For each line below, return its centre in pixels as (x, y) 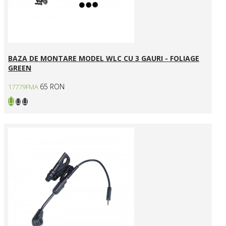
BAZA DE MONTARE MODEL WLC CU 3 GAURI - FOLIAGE (104, 59)
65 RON (52, 86)
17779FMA (23, 87)
